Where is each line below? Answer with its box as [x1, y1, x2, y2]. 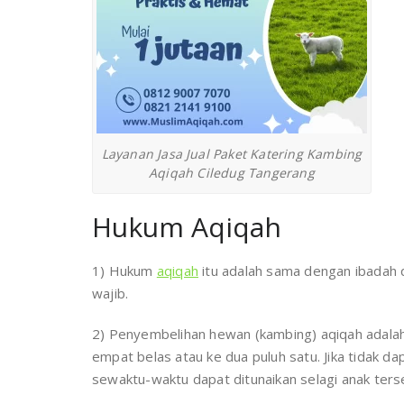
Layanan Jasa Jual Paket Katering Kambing [101, 145, 363, 162]
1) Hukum [92, 262, 157, 280]
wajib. [92, 284, 129, 302]
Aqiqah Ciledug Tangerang [149, 164, 315, 181]
